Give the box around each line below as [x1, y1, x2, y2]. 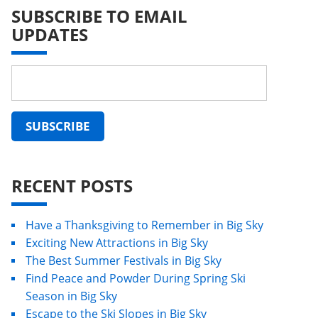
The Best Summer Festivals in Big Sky [26, 253, 221, 268]
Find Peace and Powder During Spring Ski [26, 270, 246, 286]
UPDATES [11, 23, 88, 46]
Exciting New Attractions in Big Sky [26, 235, 208, 251]
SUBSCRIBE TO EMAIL [11, 4, 187, 28]
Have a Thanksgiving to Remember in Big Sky [26, 217, 263, 233]
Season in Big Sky [26, 288, 117, 304]
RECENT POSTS [11, 174, 133, 197]
